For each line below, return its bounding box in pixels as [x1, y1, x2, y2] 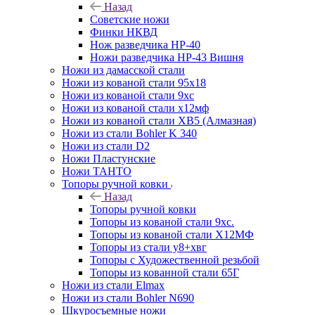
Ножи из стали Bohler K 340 [62, 127, 197, 139]
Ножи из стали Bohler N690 [62, 291, 194, 304]
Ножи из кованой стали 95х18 [62, 76, 206, 89]
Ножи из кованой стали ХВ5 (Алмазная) [62, 114, 256, 127]
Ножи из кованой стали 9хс [62, 89, 194, 101]
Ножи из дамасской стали [62, 63, 185, 76]
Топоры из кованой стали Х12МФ [90, 228, 254, 240]
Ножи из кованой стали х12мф [62, 101, 209, 114]
